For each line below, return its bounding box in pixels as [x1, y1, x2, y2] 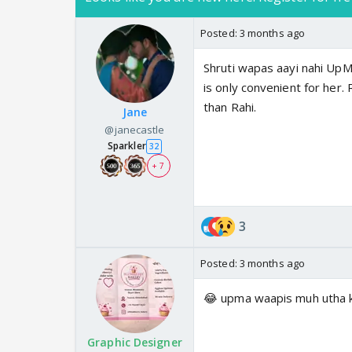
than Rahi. [203, 99, 256, 115]
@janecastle [104, 123, 165, 137]
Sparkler [107, 139, 146, 153]
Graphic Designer [87, 335, 182, 350]
